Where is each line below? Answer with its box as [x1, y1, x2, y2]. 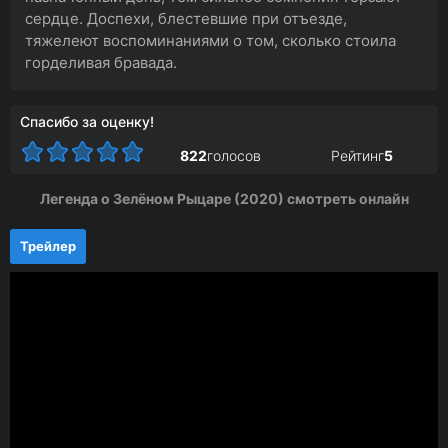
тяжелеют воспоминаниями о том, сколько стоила [25, 31, 396, 50]
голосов [207, 146, 261, 164]
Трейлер [20, 238, 76, 254]
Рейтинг [331, 146, 384, 164]
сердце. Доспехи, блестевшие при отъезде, [25, 9, 347, 28]
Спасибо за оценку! [20, 113, 154, 130]
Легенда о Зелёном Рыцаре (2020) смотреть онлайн [39, 190, 409, 207]
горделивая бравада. [25, 53, 177, 72]
